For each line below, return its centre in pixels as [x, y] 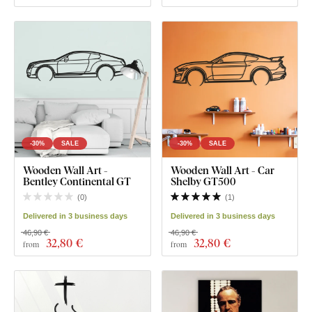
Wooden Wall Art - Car [222, 170]
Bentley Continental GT [77, 181]
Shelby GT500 [203, 181]
